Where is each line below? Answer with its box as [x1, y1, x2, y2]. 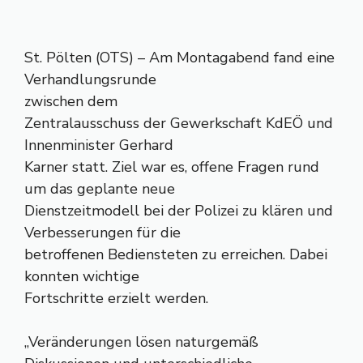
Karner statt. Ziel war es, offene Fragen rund [24, 157, 319, 177]
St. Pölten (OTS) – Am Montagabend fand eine [24, 48, 335, 67]
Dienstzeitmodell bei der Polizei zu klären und [24, 201, 333, 220]
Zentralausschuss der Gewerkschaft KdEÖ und [24, 113, 333, 133]
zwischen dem [24, 92, 117, 111]
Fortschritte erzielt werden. [24, 288, 208, 308]
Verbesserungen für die [24, 223, 181, 242]
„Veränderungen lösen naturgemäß [24, 332, 258, 352]
